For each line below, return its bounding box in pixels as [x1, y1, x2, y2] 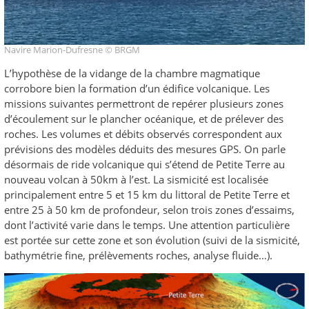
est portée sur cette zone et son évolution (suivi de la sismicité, [4, 232, 300, 247]
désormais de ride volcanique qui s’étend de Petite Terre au [4, 157, 285, 171]
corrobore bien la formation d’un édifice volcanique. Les [4, 81, 270, 95]
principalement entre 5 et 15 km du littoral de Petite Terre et [4, 187, 290, 201]
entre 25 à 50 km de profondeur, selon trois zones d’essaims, [4, 202, 295, 217]
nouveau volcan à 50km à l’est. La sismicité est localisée [4, 172, 268, 186]
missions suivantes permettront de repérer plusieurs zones [4, 96, 283, 110]
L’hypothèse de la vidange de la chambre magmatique [4, 66, 260, 80]
